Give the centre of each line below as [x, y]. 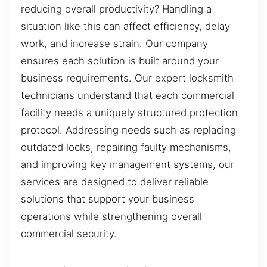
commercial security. [69, 234]
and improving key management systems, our [128, 165]
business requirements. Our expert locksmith [127, 78]
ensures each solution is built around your [120, 61]
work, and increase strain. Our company [114, 44]
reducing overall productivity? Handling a [116, 9]
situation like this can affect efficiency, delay [125, 27]
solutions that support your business [108, 199]
